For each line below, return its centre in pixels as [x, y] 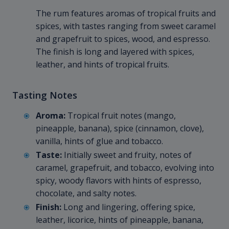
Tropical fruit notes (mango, [121, 116]
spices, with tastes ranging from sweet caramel [126, 26]
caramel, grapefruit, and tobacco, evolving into [125, 168]
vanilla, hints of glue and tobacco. [99, 141]
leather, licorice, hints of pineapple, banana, [120, 220]
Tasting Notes [45, 95]
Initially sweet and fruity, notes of [127, 155]
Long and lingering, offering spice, [128, 207]
